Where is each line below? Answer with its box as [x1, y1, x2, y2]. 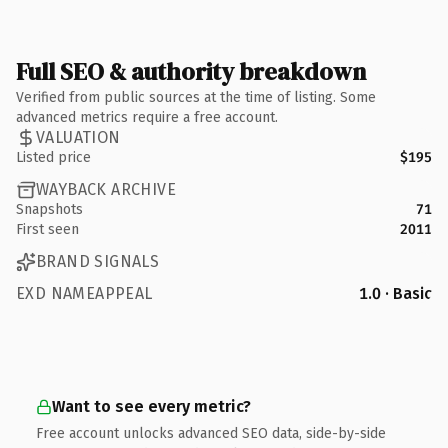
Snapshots [16, 200, 83, 218]
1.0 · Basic [359, 283, 432, 303]
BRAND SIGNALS [36, 252, 160, 271]
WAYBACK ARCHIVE [36, 180, 176, 199]
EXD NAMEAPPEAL [16, 283, 153, 303]
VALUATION [36, 128, 121, 147]
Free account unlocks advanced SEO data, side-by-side [36, 424, 386, 442]
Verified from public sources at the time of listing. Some [16, 88, 376, 106]
